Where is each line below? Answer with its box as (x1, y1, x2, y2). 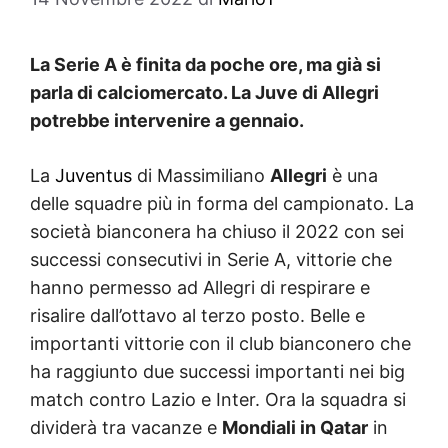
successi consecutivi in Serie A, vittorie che (30, 248, 392, 270)
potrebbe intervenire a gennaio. (30, 109, 304, 131)
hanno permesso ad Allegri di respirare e (30, 276, 370, 298)
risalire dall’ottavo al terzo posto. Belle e (30, 304, 365, 326)
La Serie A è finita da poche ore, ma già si (30, 53, 381, 75)
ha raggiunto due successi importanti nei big (30, 360, 405, 382)
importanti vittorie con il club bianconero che (30, 332, 411, 354)
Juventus (55, 164, 132, 186)
